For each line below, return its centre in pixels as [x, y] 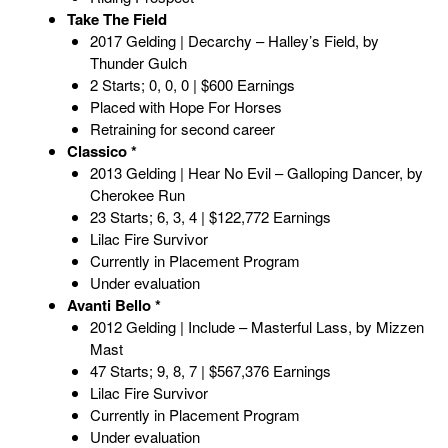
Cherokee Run [137, 195]
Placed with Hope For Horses [185, 107]
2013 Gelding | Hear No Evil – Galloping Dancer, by [256, 173]
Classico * [102, 151]
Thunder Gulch [138, 63]
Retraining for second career [182, 129]
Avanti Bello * [114, 305]
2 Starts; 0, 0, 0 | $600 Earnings [192, 85]
